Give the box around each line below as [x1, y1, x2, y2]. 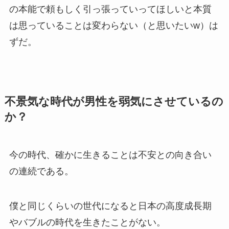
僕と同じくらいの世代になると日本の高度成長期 [9, 200, 212, 211]
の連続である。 [9, 166, 74, 176]
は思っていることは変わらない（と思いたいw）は [9, 20, 218, 31]
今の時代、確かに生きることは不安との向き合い [9, 149, 212, 160]
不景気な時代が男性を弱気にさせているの [4, 95, 223, 108]
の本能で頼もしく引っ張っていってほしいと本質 [9, 4, 212, 14]
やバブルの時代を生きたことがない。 [9, 217, 166, 227]
